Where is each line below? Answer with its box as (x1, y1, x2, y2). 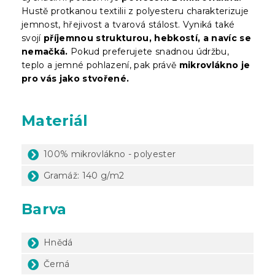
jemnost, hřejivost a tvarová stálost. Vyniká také (21, 18, 235, 30)
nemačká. (21, 45, 68, 57)
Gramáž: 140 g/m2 (44, 169, 125, 181)
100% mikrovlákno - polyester (44, 148, 176, 160)
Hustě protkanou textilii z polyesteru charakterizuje (21, 5, 249, 17)
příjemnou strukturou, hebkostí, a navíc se (44, 32, 251, 44)
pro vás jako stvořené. (21, 72, 130, 84)
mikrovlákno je (179, 59, 250, 71)
